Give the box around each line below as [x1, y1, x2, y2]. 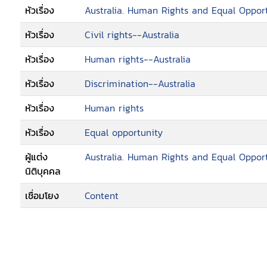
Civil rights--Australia [85, 27, 179, 42]
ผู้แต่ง [25, 150, 48, 164]
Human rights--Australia [85, 52, 191, 66]
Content [85, 188, 119, 203]
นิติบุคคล [25, 164, 61, 178]
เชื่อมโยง [25, 188, 59, 203]
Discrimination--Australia [85, 76, 195, 91]
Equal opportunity [85, 125, 163, 139]
